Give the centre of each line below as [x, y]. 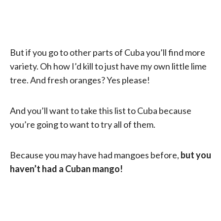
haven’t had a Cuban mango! [66, 168]
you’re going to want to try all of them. [83, 124]
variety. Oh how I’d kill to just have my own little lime [108, 66]
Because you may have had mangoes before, [95, 155]
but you [196, 155]
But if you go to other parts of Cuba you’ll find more [108, 52]
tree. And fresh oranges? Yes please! [80, 80]
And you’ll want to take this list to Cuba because [101, 110]
